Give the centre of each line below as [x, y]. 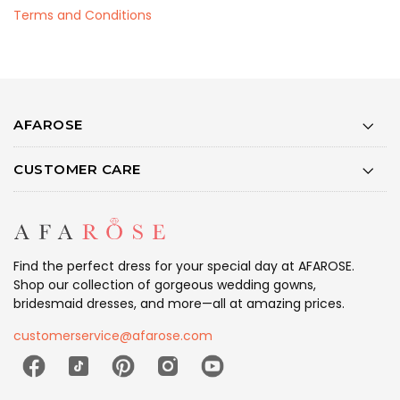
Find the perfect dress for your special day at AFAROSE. [184, 267]
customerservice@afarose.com [113, 336]
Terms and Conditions [83, 15]
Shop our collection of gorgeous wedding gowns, [165, 285]
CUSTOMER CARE [77, 169]
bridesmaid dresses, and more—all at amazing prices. [179, 304]
